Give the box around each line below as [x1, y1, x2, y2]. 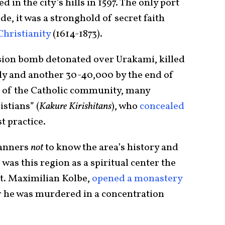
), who [111, 99, 140, 114]
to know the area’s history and [43, 141, 178, 155]
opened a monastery [92, 172, 182, 186]
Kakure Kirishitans [39, 99, 111, 114]
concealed [140, 99, 184, 114]
